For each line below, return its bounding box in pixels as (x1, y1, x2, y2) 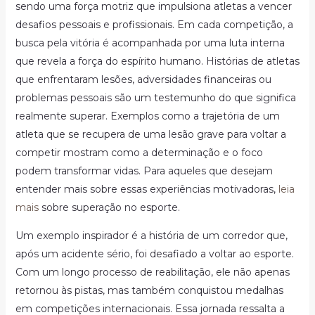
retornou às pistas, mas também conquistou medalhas (15, 284, 283, 297)
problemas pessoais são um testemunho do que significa (15, 91, 296, 104)
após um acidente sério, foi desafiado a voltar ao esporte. (15, 247, 294, 260)
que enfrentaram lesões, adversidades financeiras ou (15, 73, 271, 86)
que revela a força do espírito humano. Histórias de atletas (15, 55, 300, 67)
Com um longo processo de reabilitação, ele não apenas (15, 266, 290, 278)
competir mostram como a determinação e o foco (15, 146, 263, 159)
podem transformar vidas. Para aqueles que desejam (15, 165, 273, 177)
